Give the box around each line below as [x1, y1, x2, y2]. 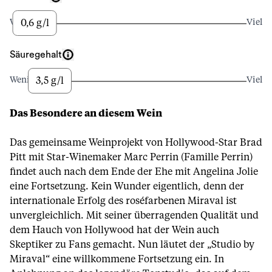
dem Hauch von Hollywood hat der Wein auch [10, 225, 219, 235]
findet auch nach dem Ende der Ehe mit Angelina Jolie [10, 167, 258, 177]
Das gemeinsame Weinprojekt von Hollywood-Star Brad [10, 138, 262, 148]
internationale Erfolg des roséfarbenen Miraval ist [10, 196, 237, 206]
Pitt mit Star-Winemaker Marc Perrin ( [10, 152, 184, 162]
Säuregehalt [10, 50, 62, 59]
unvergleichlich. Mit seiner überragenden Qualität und [10, 211, 259, 220]
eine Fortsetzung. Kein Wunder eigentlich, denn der [10, 182, 244, 191]
